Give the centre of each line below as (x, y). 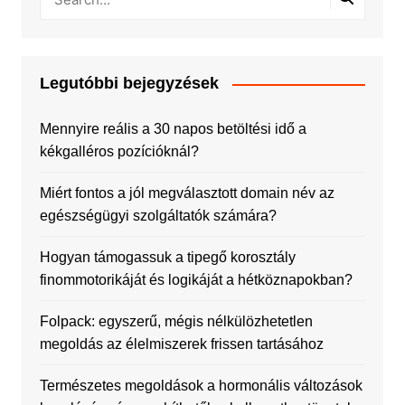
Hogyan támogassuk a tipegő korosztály (167, 258)
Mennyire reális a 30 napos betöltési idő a (173, 129)
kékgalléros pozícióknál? (119, 152)
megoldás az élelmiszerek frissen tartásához (181, 344)
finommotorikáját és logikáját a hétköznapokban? (196, 280)
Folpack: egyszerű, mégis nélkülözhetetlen (176, 322)
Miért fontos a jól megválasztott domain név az (187, 193)
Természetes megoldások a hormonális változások (201, 386)
